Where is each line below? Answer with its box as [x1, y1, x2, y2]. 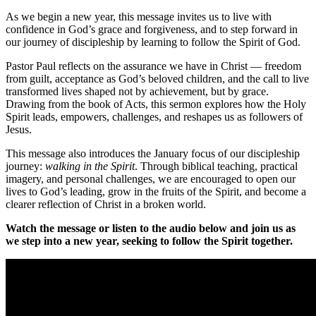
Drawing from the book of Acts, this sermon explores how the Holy [6, 97, 306, 110]
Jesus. [6, 123, 32, 135]
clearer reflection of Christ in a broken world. [6, 197, 206, 210]
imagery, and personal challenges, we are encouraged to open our [6, 172, 296, 185]
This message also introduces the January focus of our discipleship [6, 147, 300, 159]
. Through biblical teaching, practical [135, 159, 298, 172]
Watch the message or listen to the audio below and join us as [6, 221, 296, 234]
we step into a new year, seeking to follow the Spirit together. [6, 234, 293, 247]
